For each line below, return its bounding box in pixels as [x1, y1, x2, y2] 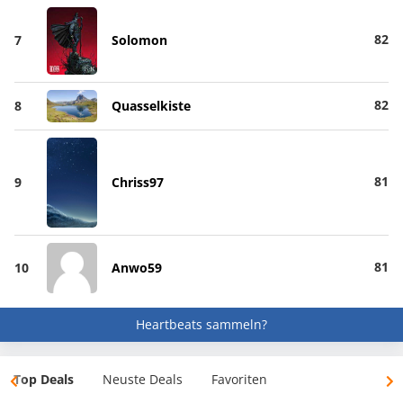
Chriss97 [111, 173, 164, 191]
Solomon [111, 31, 167, 49]
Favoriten [211, 370, 267, 388]
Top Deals [13, 370, 74, 388]
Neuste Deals [103, 370, 183, 388]
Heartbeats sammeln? [136, 315, 267, 333]
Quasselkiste [111, 96, 191, 114]
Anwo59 [111, 258, 162, 276]
